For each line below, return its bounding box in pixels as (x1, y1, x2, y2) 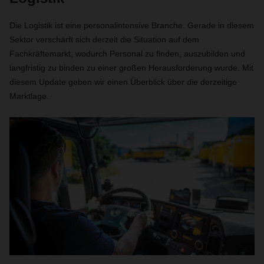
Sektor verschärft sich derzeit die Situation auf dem (9, 35, 199, 44)
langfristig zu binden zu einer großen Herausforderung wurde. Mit (9, 63, 253, 72)
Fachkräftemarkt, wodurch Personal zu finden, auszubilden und (9, 49, 245, 58)
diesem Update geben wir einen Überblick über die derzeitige (9, 77, 237, 87)
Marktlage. (9, 91, 49, 101)
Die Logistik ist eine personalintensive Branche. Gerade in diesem (9, 21, 254, 30)
